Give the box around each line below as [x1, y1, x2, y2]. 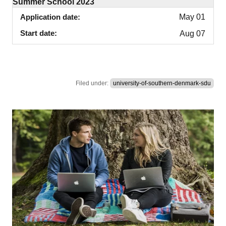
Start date [20, 29, 54, 38]
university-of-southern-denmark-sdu [113, 79, 211, 87]
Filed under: [76, 79, 110, 87]
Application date [20, 12, 78, 21]
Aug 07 [180, 29, 205, 38]
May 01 [179, 12, 205, 21]
